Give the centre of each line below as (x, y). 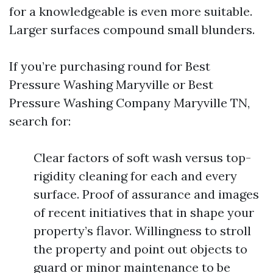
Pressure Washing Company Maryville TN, (129, 103)
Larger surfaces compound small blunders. (132, 30)
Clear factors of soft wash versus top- (142, 158)
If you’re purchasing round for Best (110, 66)
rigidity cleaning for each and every (135, 176)
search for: (40, 121)
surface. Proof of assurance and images (146, 194)
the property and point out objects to (140, 249)
